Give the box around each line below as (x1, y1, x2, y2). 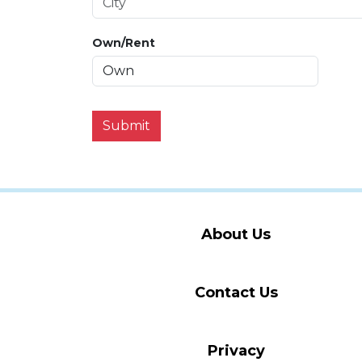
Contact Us (194, 283, 278, 301)
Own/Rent (92, 35, 155, 50)
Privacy (207, 341, 265, 360)
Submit (103, 118, 150, 134)
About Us (201, 225, 271, 243)
